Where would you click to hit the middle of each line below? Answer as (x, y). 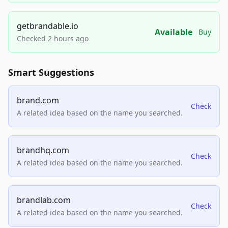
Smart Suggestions (51, 73)
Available (174, 32)
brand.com (38, 101)
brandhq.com (43, 150)
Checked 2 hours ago (53, 39)
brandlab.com (44, 200)
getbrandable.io (48, 26)
